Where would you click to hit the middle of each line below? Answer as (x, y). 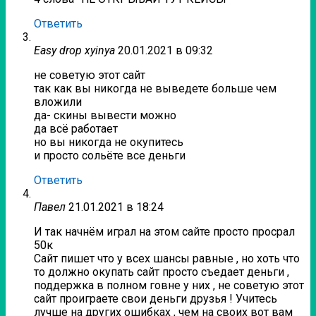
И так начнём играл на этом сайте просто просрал (164, 232)
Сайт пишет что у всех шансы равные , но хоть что (167, 259)
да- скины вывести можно (105, 116)
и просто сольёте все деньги (110, 156)
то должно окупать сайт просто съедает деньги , (162, 272)
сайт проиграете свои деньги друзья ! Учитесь (156, 299)
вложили (58, 102)
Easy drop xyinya (74, 51)
